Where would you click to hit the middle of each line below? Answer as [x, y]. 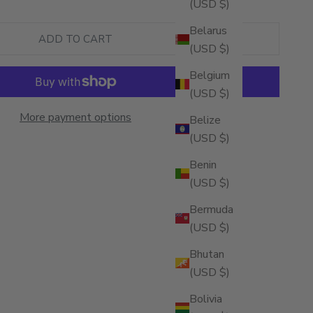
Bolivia [206, 299]
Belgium [210, 75]
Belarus [208, 30]
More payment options [75, 118]
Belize [205, 120]
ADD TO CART [75, 39]
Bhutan [207, 254]
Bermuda [211, 209]
